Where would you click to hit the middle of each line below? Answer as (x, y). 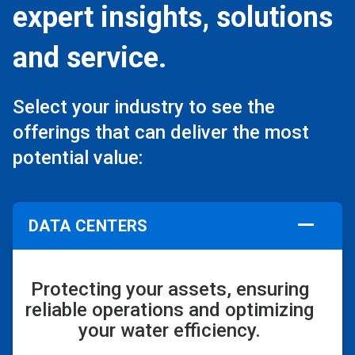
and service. (90, 57)
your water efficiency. (170, 330)
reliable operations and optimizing (170, 309)
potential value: (78, 157)
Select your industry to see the (144, 107)
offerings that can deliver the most (161, 132)
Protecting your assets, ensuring (170, 289)
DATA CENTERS (88, 225)
